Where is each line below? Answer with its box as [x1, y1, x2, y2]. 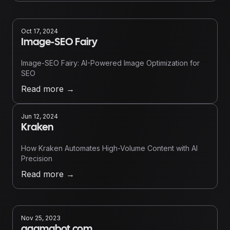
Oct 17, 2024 [21, 27, 58, 35]
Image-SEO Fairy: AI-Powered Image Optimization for [21, 59, 200, 67]
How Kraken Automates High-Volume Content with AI [21, 144, 198, 152]
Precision [21, 154, 52, 163]
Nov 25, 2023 [21, 214, 61, 222]
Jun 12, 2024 [21, 112, 58, 120]
